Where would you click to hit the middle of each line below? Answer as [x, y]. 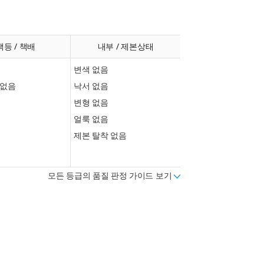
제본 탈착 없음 [100, 135]
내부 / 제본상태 [126, 46]
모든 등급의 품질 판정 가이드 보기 [111, 176]
